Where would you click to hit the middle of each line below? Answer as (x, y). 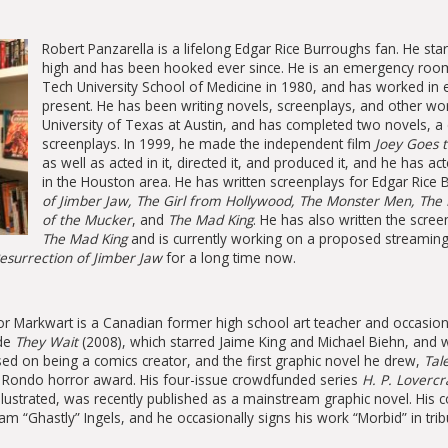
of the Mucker (86, 220)
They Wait (46, 342)
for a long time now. (229, 258)
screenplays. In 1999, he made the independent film (208, 144)
